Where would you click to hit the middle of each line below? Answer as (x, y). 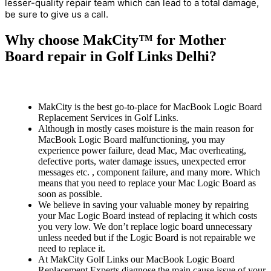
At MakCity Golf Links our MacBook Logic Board (136, 259)
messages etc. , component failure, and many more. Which (149, 172)
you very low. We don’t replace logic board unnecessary (145, 226)
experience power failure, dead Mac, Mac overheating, (142, 150)
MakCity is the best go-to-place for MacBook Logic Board (150, 106)
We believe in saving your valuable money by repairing (143, 204)
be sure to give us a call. (57, 14)
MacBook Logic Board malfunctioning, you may (132, 139)
